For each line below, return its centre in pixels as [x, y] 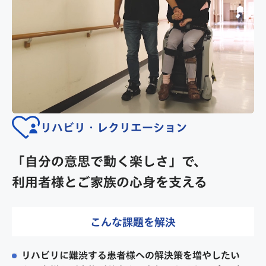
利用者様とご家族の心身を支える [110, 182]
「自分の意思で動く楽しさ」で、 [109, 161]
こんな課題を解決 [133, 222]
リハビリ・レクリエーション [114, 127]
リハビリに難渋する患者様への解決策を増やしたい [131, 256]
